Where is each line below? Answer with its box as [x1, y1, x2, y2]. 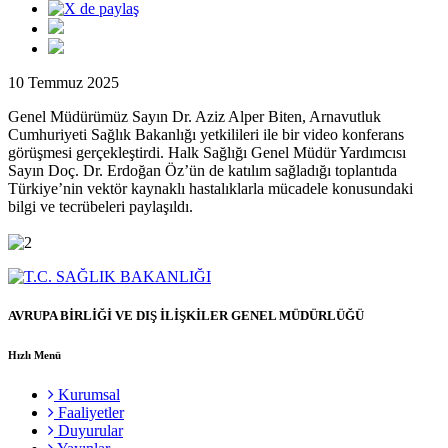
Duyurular [54, 422, 123, 440]
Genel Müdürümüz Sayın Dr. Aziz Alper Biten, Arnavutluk [8, 108, 381, 126]
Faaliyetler [54, 404, 124, 422]
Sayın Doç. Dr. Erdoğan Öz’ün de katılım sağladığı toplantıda [8, 162, 397, 180]
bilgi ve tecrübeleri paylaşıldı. [8, 198, 193, 216]
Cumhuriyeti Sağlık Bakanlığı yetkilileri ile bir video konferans [8, 126, 404, 144]
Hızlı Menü [8, 349, 61, 362]
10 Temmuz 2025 [8, 74, 119, 92]
